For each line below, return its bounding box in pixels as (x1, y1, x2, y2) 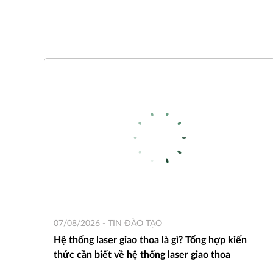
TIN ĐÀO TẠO (108, 219, 162, 228)
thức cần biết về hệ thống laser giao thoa (54, 249, 230, 260)
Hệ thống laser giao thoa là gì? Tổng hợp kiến (54, 235, 247, 245)
